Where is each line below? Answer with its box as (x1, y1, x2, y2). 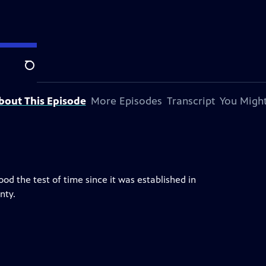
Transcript (166, 94, 215, 107)
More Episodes (90, 94, 162, 107)
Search (24, 66, 53, 78)
